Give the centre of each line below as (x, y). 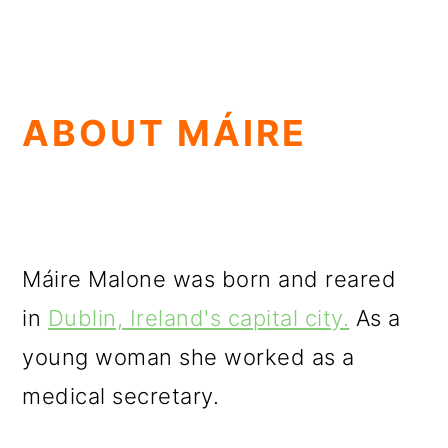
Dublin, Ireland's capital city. (198, 318)
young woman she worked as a (188, 357)
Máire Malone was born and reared (209, 279)
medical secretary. (121, 396)
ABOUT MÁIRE (165, 133)
